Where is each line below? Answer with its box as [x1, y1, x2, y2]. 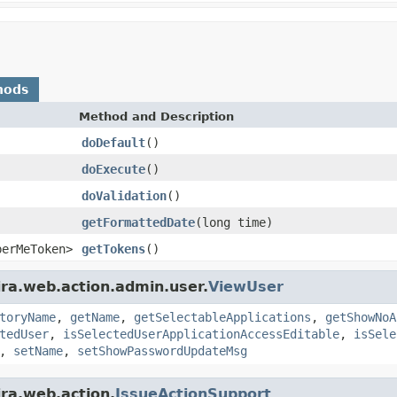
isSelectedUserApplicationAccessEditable [63, 326, 339, 341]
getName [70, 309, 120, 324]
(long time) [195, 214, 273, 230]
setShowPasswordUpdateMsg [77, 343, 247, 358]
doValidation [82, 188, 167, 203]
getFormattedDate [82, 214, 195, 230]
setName [13, 343, 63, 358]
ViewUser [208, 277, 284, 295]
